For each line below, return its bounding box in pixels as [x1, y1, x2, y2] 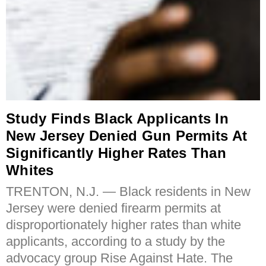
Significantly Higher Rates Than [6, 144, 226, 161]
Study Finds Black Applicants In [6, 110, 229, 126]
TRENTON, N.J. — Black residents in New [6, 183, 251, 199]
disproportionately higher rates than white [6, 217, 241, 232]
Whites [6, 161, 54, 178]
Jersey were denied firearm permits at [6, 200, 221, 216]
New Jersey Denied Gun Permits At [6, 127, 247, 144]
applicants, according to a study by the [6, 233, 225, 249]
